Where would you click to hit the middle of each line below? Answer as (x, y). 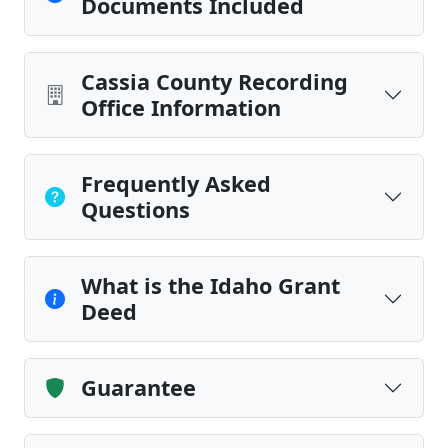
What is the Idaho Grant (210, 285)
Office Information (181, 107)
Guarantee (138, 387)
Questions (135, 209)
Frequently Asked (176, 183)
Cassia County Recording (214, 81)
